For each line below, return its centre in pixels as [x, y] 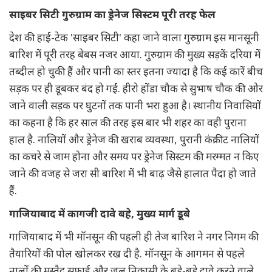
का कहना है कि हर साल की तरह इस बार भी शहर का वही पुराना [128, 122]
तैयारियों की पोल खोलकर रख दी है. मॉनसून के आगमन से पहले [127, 253]
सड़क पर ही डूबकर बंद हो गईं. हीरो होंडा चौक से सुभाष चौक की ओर [136, 88]
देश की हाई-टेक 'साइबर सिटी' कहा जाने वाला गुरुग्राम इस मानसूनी [134, 37]
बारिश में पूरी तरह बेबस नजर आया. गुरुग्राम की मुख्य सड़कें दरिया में [135, 54]
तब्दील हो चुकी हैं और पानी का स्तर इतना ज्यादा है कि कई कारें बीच [136, 71]
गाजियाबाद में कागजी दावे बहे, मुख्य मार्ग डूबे [100, 213]
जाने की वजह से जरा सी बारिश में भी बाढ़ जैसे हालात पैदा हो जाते [133, 173]
